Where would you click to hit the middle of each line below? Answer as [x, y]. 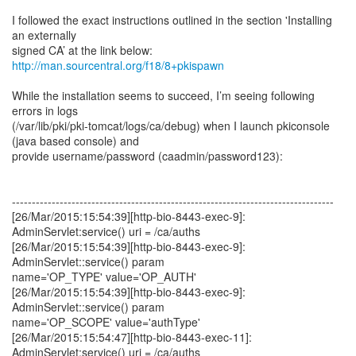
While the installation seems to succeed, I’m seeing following [163, 95]
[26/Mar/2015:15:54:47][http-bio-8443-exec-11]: [132, 337]
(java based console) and [75, 141]
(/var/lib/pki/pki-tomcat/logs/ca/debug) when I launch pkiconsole [171, 126]
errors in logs [45, 110]
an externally [44, 35]
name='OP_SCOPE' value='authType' [106, 322]
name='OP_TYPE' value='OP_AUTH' [104, 277]
